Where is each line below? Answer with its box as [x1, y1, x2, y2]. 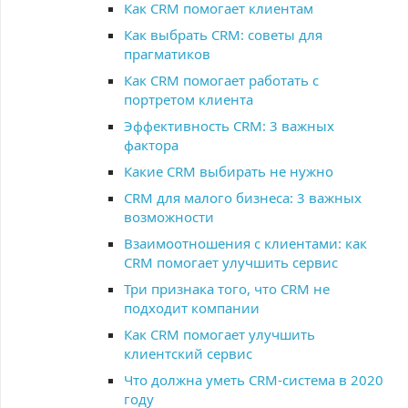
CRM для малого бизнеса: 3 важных [124, 189, 362, 207]
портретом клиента [124, 90, 253, 108]
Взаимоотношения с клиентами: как [124, 234, 367, 252]
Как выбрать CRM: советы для [124, 25, 322, 44]
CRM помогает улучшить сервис [124, 253, 338, 271]
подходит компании [124, 299, 260, 317]
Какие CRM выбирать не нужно [124, 162, 333, 180]
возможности [124, 208, 214, 226]
